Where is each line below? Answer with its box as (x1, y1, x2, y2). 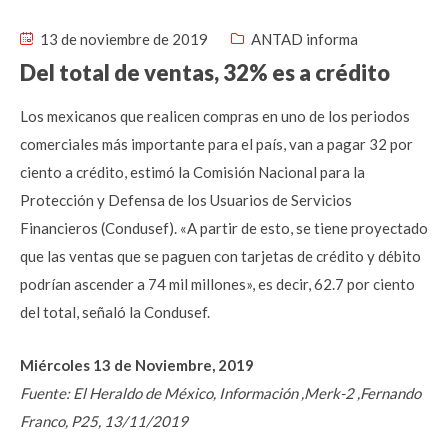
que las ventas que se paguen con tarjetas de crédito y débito (20, 247, 421, 265)
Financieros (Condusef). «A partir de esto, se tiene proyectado (20, 219, 428, 237)
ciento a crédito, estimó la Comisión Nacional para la (20, 163, 365, 181)
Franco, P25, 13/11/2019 (20, 412, 188, 430)
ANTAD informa (251, 30, 358, 48)
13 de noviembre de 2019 (37, 30, 208, 48)
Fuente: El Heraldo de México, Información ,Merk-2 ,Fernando (20, 384, 421, 402)
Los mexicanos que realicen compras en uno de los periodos (20, 107, 410, 125)
